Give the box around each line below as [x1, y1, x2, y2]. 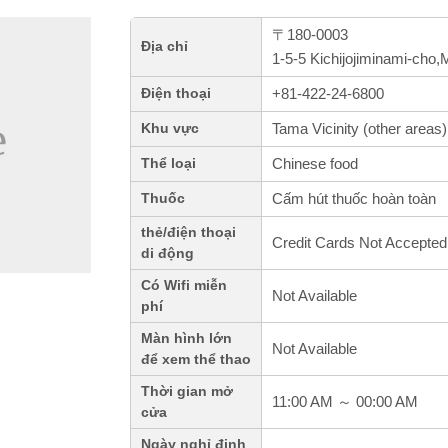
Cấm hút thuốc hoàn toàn [272, 190, 436, 208]
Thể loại [141, 156, 196, 172]
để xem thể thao [141, 352, 251, 368]
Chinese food [272, 155, 358, 173]
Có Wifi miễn [141, 278, 227, 294]
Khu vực [141, 121, 199, 137]
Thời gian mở [141, 384, 233, 400]
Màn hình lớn [141, 331, 232, 347]
